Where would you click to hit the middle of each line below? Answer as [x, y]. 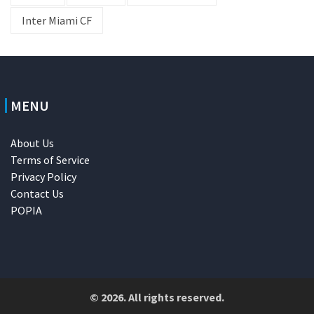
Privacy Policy [43, 176]
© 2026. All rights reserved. [157, 297]
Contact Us [37, 193]
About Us [32, 143]
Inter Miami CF [57, 20]
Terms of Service [50, 159]
